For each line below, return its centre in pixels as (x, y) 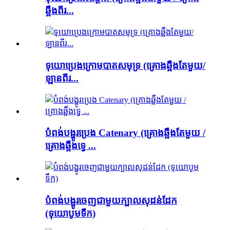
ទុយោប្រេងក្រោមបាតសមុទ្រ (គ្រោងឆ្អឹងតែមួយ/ (125, 65)
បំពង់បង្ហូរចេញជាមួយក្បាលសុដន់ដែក (111, 200)
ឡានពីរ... (62, 78)
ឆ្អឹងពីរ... (60, 11)
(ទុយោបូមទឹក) (70, 213)
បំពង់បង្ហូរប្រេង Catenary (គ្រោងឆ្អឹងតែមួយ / (125, 133)
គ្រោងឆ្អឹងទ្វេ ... (71, 146)
